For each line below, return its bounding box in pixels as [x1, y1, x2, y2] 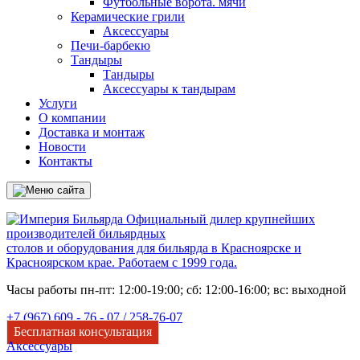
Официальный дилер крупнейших [123, 212, 315, 226]
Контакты [39, 154, 92, 168]
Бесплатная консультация [14, 325, 152, 338]
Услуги [39, 96, 77, 110]
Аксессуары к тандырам [103, 82, 235, 96]
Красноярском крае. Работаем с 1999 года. [6, 256, 237, 269]
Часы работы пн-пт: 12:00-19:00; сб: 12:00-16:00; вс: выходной [6, 283, 346, 297]
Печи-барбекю [71, 39, 150, 52]
